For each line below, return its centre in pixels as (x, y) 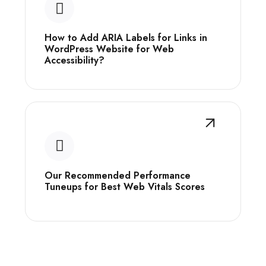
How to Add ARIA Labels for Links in (126, 38)
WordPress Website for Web (109, 49)
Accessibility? (75, 60)
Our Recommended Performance (118, 175)
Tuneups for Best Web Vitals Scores (125, 186)
